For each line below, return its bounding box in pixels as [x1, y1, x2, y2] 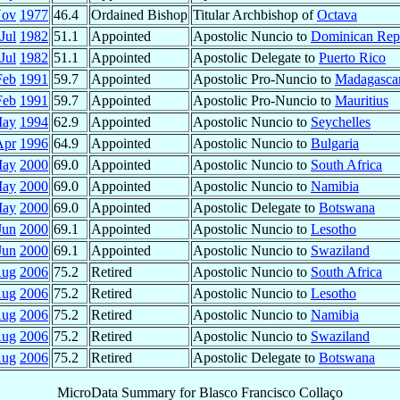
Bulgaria [311, 135, 359, 151]
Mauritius [335, 92, 388, 108]
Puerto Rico [319, 49, 386, 65]
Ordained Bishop [91, 6, 187, 22]
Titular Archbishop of [193, 6, 317, 22]
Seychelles [311, 113, 371, 129]
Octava [317, 6, 357, 22]
